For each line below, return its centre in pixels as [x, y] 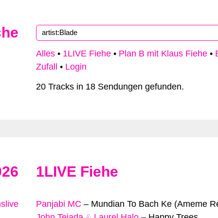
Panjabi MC [59, 204]
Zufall [47, 67]
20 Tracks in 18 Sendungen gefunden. [110, 86]
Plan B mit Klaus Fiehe [163, 54]
